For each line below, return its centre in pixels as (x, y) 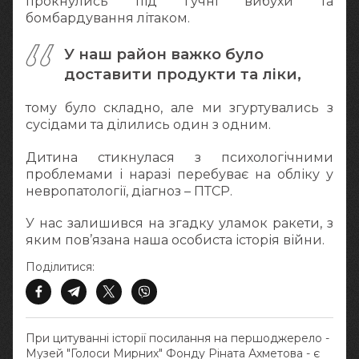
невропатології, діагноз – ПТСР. (129, 191)
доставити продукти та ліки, (185, 75)
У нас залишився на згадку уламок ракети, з (179, 223)
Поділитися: (60, 266)
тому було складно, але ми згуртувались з (179, 108)
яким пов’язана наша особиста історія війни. (175, 240)
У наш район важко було (164, 54)
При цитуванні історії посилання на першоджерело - (177, 338)
